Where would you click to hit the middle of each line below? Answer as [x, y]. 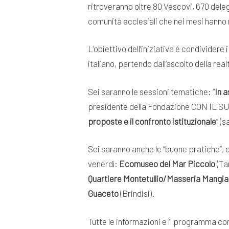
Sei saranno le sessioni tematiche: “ [151, 91]
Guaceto [103, 193]
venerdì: [104, 164]
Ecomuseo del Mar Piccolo [167, 164]
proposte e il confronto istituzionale [152, 121]
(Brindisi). [136, 193]
